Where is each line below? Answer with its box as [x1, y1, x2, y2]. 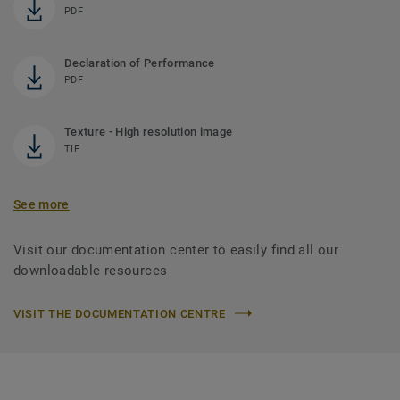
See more [13, 196, 70, 212]
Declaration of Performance [64, 55, 215, 70]
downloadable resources [13, 262, 168, 279]
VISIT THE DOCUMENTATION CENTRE [13, 306, 226, 321]
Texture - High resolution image [64, 124, 233, 138]
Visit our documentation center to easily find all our [13, 241, 339, 258]
